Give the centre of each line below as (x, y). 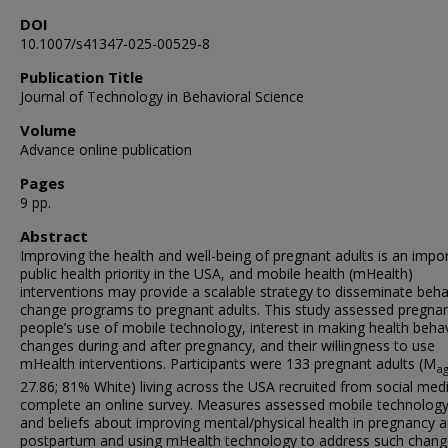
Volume (48, 130)
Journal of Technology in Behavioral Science (162, 96)
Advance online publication (106, 149)
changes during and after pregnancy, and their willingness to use (227, 345)
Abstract (54, 236)
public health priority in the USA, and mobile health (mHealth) (216, 273)
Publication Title (81, 77)
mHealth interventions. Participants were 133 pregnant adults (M (228, 363)
